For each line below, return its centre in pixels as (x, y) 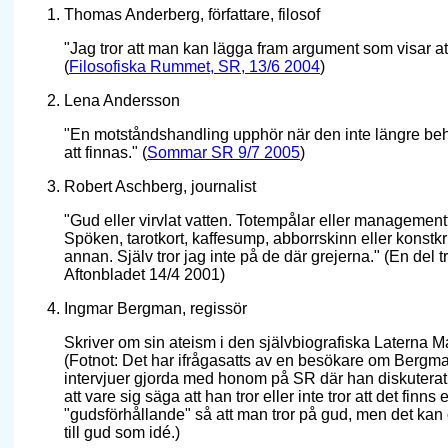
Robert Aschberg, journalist (160, 187)
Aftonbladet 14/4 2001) (144, 275)
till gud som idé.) (122, 433)
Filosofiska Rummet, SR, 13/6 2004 (194, 67)
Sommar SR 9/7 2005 (223, 153)
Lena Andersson (122, 101)
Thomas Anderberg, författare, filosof (192, 15)
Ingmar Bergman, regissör (155, 309)
